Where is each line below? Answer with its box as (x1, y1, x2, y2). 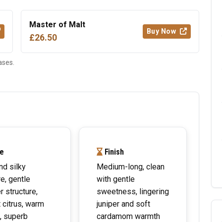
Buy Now (146, 27, 178, 35)
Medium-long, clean (97, 162, 165, 171)
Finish (102, 147, 124, 157)
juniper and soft (97, 199, 150, 209)
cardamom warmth (97, 212, 160, 221)
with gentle (97, 174, 135, 184)
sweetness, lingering (97, 187, 169, 196)
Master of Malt (29, 20, 85, 29)
